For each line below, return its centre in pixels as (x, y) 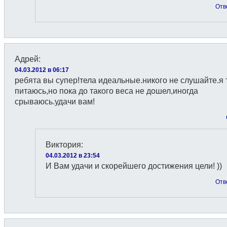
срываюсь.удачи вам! (55, 102)
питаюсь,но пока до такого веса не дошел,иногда (106, 91)
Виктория (63, 145)
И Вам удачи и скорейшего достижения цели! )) (134, 166)
